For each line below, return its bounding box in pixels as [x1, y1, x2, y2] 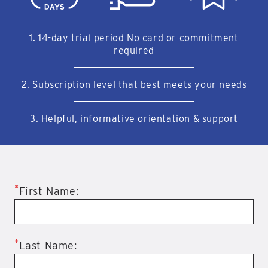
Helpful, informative [41, 113, 138, 125]
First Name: [19, 185, 79, 198]
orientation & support [138, 113, 239, 125]
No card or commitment [127, 32, 239, 44]
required [114, 45, 154, 57]
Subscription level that [32, 79, 141, 91]
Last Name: [19, 239, 77, 252]
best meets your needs [140, 79, 247, 91]
